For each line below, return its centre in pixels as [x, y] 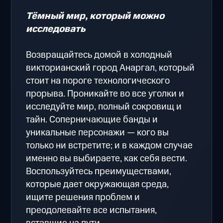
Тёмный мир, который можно [95, 16]
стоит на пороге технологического [98, 81]
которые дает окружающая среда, [98, 184]
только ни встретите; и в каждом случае [110, 145]
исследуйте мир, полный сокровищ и [104, 107]
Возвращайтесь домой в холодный [99, 55]
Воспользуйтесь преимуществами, [99, 171]
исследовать [56, 29]
